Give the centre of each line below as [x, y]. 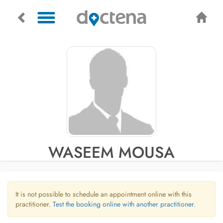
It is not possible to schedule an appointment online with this [104, 194]
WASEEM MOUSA [111, 152]
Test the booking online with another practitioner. [124, 204]
